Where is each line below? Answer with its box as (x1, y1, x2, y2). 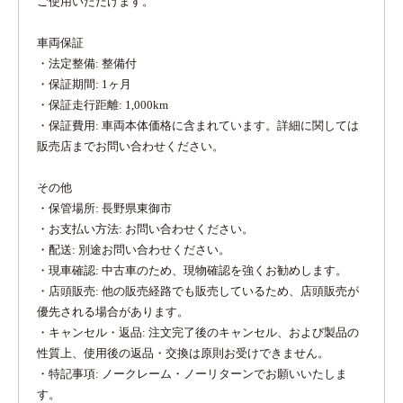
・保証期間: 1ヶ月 (37, 77, 131, 91)
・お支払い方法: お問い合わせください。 (37, 222, 254, 236)
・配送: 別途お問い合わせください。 (37, 243, 230, 256)
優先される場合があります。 (37, 305, 189, 318)
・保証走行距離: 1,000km (37, 98, 168, 112)
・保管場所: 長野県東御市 (37, 201, 172, 215)
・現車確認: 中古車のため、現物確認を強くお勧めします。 (37, 264, 347, 277)
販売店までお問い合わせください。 (37, 139, 224, 153)
